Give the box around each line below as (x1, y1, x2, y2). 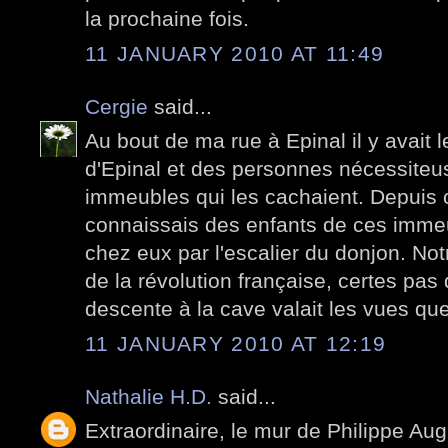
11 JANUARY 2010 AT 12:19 (85, 331, 387, 355)
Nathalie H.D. (85, 384, 212, 408)
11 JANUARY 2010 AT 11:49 (85, 41, 385, 65)
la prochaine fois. (85, 7, 249, 31)
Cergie (85, 94, 148, 118)
